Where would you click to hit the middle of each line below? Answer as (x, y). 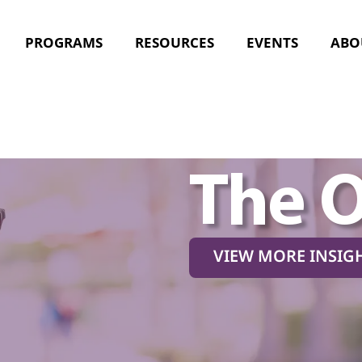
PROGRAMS (64, 42)
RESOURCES (175, 42)
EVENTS (272, 42)
